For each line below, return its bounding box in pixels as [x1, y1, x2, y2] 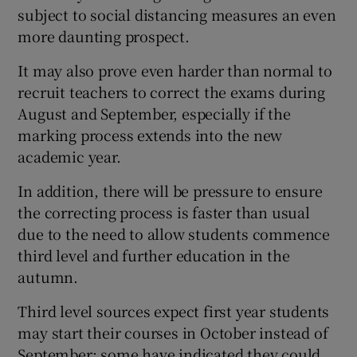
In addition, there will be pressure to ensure [18, 180, 323, 202]
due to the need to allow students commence [18, 223, 331, 245]
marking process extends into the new [18, 124, 283, 146]
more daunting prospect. [18, 25, 190, 47]
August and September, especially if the [18, 103, 291, 124]
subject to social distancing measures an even [18, 4, 336, 25]
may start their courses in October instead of [18, 322, 328, 343]
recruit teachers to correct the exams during [18, 81, 325, 103]
